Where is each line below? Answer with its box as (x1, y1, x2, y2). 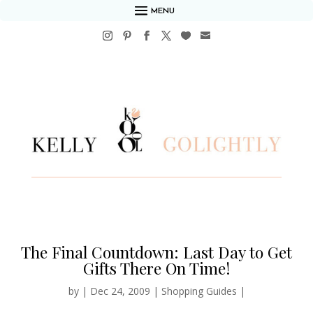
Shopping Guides (161, 284, 237, 298)
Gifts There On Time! (83, 257, 230, 279)
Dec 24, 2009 (89, 284, 150, 298)
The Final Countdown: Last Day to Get (21, 241, 292, 263)
